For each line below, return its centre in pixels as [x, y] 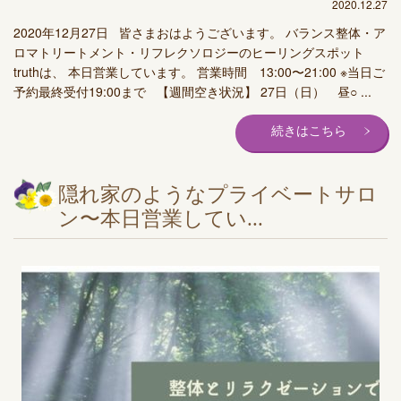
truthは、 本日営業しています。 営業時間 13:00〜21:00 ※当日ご [199, 71]
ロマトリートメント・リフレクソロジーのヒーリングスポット [189, 51]
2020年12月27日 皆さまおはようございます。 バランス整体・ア [200, 32]
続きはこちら [309, 131]
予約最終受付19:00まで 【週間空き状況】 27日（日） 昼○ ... [192, 91]
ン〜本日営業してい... [161, 218]
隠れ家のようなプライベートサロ [218, 194]
